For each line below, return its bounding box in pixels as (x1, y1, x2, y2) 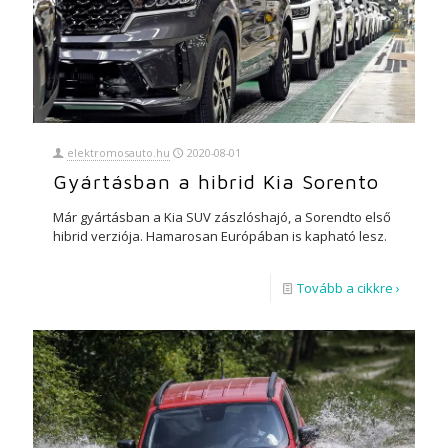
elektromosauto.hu (66, 144, 170, 160)
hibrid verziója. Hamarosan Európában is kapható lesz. (53, 226, 387, 245)
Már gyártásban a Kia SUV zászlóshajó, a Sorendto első (53, 207, 391, 226)
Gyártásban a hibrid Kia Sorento (53, 169, 379, 193)
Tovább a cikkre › (297, 278, 400, 297)
